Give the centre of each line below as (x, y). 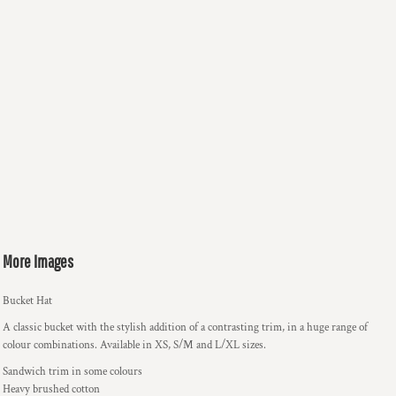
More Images (38, 261)
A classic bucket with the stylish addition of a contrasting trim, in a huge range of (185, 327)
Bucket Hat (27, 301)
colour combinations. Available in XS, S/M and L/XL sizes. (134, 345)
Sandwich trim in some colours (72, 372)
